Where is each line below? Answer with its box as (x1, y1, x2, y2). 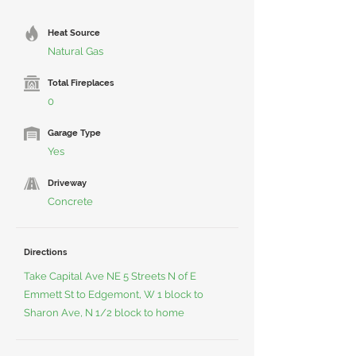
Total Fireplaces (48, 78, 114, 88)
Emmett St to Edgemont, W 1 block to (24, 288, 203, 300)
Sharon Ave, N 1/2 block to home (24, 307, 184, 319)
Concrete (48, 195, 93, 207)
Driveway (48, 178, 87, 188)
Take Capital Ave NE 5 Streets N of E (24, 270, 196, 282)
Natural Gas (48, 45, 103, 57)
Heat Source (48, 28, 100, 38)
